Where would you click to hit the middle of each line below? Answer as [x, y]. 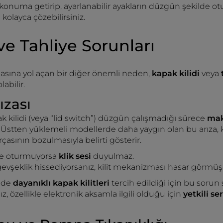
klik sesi [75, 156]
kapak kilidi [177, 73]
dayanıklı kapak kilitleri [62, 183]
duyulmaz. [112, 156]
